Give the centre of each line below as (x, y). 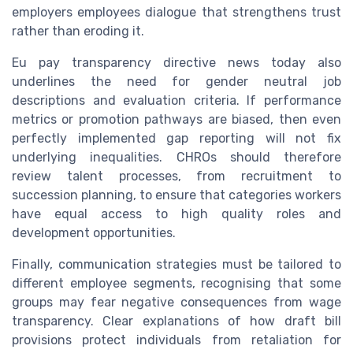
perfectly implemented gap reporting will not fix (176, 139)
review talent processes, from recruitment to (176, 176)
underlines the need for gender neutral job (176, 82)
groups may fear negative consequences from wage (176, 303)
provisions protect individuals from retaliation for (176, 340)
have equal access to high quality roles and (176, 214)
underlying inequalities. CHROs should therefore (176, 158)
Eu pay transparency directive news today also (176, 63)
